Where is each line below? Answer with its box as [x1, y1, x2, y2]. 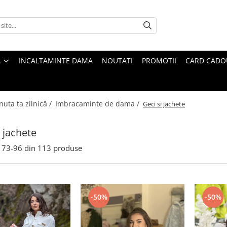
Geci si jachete [143, 99, 185, 108]
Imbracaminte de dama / [55, 99, 141, 108]
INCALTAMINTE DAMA [19, 56, 93, 65]
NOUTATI [102, 56, 133, 65]
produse [53, 143, 82, 153]
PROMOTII [142, 56, 176, 65]
